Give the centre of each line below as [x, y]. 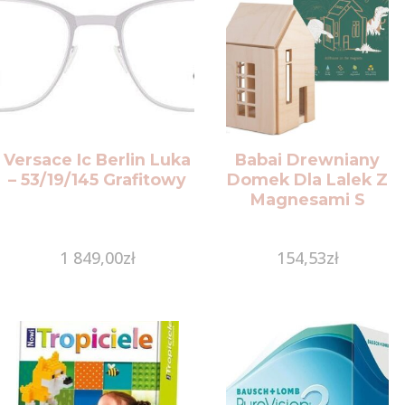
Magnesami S [307, 199]
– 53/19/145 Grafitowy [98, 179]
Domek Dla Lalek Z [308, 179]
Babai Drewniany [308, 159]
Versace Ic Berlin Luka [98, 159]
